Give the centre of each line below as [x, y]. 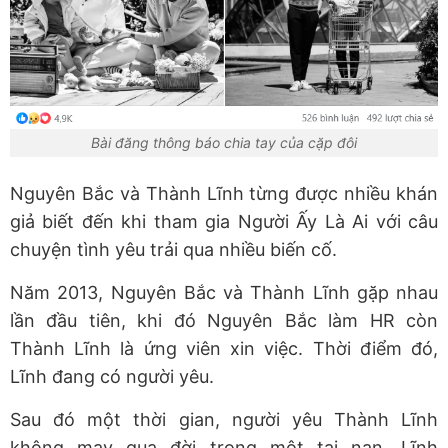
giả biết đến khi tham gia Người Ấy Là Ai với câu [224, 222]
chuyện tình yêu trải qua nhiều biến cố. [173, 250]
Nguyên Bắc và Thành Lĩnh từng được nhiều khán [224, 194]
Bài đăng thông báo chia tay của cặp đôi [224, 143]
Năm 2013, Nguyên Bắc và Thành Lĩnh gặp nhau [224, 293]
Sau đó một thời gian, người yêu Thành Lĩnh [224, 420]
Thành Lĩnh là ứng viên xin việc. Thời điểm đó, [224, 349]
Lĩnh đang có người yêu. [112, 377]
